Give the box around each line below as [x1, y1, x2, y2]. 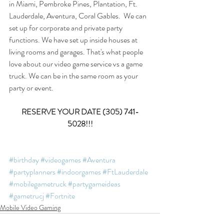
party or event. [9, 82, 55, 93]
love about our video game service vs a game [9, 58, 144, 69]
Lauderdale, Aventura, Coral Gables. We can [9, 10, 148, 21]
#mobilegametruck [9, 178, 66, 189]
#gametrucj [9, 190, 44, 201]
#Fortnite [45, 190, 75, 201]
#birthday [9, 154, 39, 165]
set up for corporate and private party [9, 22, 124, 33]
